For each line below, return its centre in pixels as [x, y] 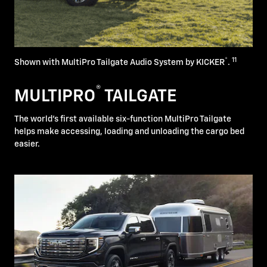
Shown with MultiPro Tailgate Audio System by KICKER [119, 62]
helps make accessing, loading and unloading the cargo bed [129, 132]
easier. [27, 145]
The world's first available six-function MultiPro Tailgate [123, 119]
